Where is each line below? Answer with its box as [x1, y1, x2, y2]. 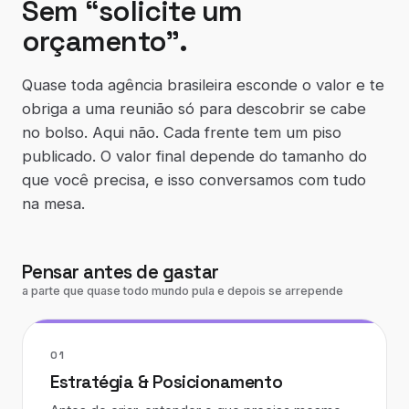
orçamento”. [22, 23, 188, 59]
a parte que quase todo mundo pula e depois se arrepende [22, 284, 343, 298]
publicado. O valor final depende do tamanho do [22, 147, 367, 165]
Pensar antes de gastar [22, 260, 219, 284]
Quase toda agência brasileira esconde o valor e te [22, 76, 384, 94]
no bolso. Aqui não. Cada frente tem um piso [22, 123, 341, 142]
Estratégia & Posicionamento [50, 371, 283, 393]
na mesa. [22, 194, 85, 213]
